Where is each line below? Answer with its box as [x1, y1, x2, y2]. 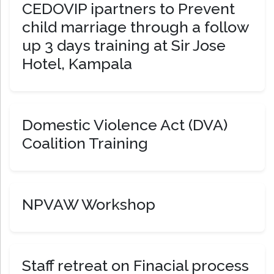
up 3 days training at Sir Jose [22, 36, 226, 55]
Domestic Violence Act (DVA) [22, 116, 228, 135]
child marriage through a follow [22, 18, 249, 37]
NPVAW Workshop [22, 195, 155, 214]
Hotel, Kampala [22, 54, 132, 73]
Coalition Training [22, 134, 148, 153]
